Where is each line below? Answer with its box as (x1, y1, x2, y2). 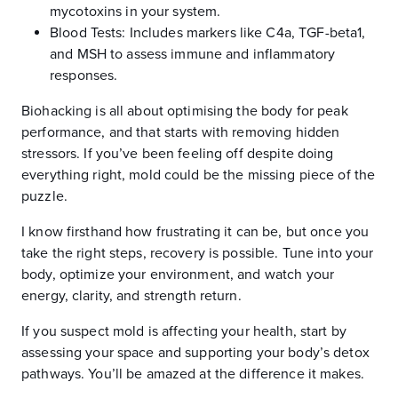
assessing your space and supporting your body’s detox (21, 344, 370, 362)
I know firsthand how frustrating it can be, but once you (21, 223, 370, 241)
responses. (50, 67, 118, 84)
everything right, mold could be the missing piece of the (21, 166, 376, 184)
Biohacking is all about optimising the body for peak (21, 102, 348, 120)
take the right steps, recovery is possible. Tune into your (21, 244, 374, 262)
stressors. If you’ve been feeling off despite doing (21, 145, 334, 163)
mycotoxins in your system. (50, 3, 221, 20)
